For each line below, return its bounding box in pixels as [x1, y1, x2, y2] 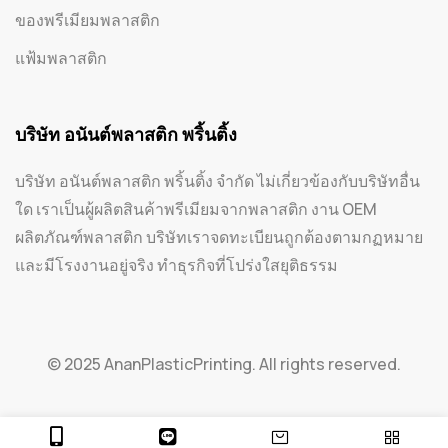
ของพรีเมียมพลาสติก [15, 8, 160, 31]
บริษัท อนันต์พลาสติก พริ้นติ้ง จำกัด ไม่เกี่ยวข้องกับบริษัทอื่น [15, 169, 420, 192]
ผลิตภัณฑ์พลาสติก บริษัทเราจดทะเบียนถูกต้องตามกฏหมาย [15, 225, 423, 248]
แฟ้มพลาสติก [15, 46, 107, 69]
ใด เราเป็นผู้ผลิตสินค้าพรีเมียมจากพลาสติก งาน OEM [15, 197, 377, 220]
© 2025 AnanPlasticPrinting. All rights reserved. [47, 353, 401, 376]
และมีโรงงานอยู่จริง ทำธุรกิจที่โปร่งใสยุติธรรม [15, 253, 338, 276]
